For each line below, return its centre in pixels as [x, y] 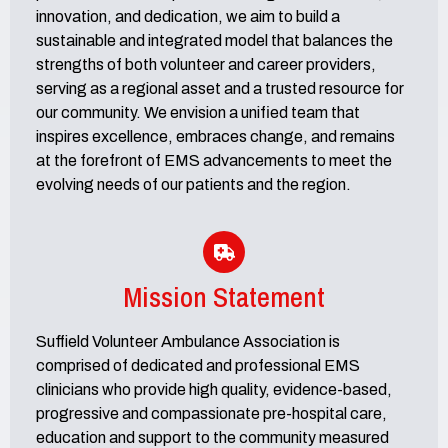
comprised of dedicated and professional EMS [198, 366]
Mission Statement [224, 297]
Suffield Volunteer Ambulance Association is [188, 342]
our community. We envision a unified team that [198, 112]
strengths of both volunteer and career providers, [206, 64]
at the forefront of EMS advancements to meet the [214, 160]
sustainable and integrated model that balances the [214, 40]
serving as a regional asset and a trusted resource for [220, 88]
